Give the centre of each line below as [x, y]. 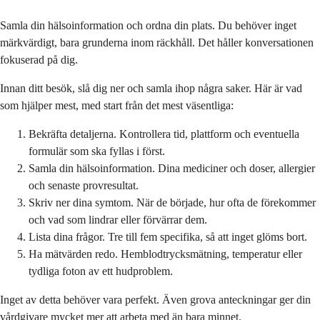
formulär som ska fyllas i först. [97, 151]
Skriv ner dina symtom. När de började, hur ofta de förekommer [172, 202]
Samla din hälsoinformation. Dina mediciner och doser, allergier [172, 168]
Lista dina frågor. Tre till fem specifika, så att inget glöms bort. [168, 236]
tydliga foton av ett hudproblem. [101, 271]
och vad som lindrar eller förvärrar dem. [118, 219]
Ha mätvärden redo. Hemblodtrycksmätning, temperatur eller [165, 254]
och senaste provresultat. [84, 185]
